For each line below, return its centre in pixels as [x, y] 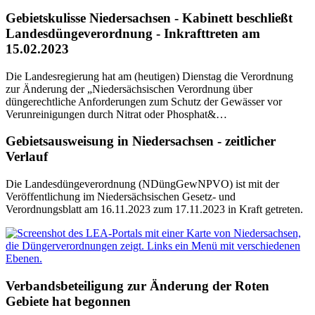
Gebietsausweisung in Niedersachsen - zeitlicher [141, 141]
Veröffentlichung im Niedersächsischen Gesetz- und [121, 197]
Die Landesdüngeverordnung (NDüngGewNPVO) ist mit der [142, 184]
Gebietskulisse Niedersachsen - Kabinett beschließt [149, 18]
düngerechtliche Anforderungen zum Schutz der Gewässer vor [144, 101]
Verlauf [27, 157]
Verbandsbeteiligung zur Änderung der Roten [137, 285]
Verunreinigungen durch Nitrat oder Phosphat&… [116, 114]
